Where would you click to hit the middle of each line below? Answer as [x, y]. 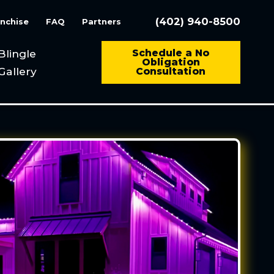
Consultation [171, 72]
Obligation [171, 62]
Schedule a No [171, 53]
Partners [102, 21]
